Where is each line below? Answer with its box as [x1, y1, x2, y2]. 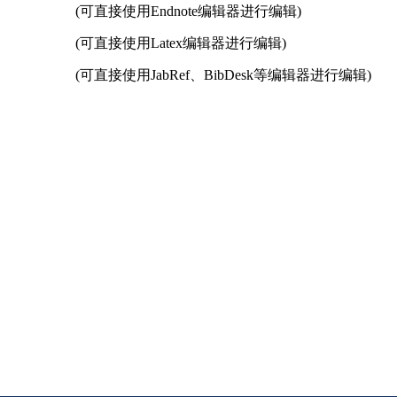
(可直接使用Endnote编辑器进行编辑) [75, 4, 301, 19]
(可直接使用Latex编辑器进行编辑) [75, 35, 286, 51]
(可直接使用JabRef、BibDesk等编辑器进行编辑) [75, 67, 371, 82]
